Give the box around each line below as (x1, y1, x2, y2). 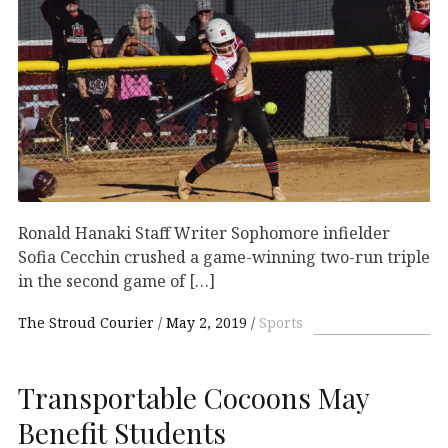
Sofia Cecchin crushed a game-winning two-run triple (18, 245, 430, 268)
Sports (259, 312, 303, 332)
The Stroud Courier (18, 312, 158, 332)
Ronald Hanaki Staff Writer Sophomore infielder (18, 221, 390, 244)
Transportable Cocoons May (18, 378, 369, 416)
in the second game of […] (18, 269, 215, 292)
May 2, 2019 (166, 312, 247, 332)
